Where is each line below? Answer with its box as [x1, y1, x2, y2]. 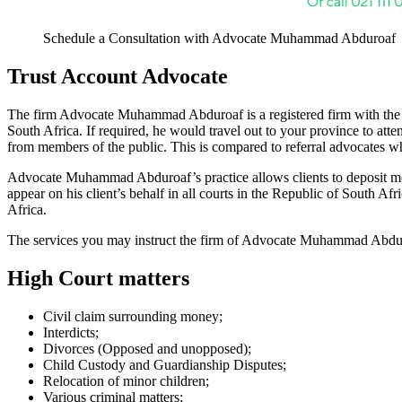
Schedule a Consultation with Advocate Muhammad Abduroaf [43, 31, 396, 47]
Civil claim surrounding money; [43, 308, 223, 324]
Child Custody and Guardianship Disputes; [43, 356, 286, 372]
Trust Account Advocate [7, 65, 228, 89]
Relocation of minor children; [43, 372, 209, 389]
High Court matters [7, 266, 189, 290]
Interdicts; [43, 324, 99, 340]
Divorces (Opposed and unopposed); [43, 340, 251, 356]
